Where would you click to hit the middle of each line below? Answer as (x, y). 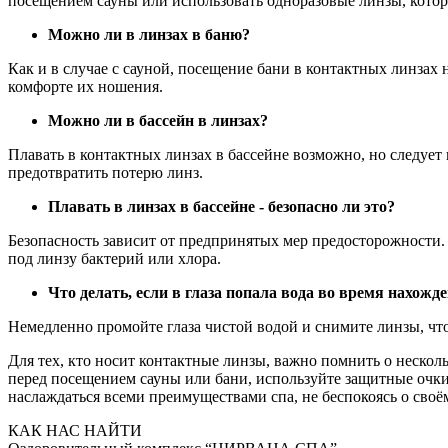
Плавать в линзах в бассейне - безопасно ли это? (221, 207)
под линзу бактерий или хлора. (114, 259)
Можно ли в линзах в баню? (149, 35)
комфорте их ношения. (85, 87)
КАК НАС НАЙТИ (75, 431)
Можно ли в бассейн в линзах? (158, 121)
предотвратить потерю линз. (105, 173)
